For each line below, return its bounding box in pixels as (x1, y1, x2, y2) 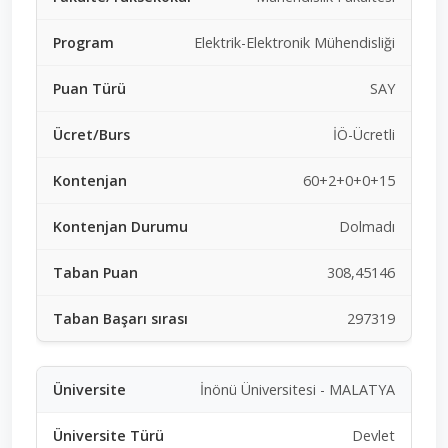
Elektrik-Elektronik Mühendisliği (194, 32, 395, 52)
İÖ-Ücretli (333, 124, 395, 144)
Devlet (352, 425, 395, 445)
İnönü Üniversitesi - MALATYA (200, 379, 395, 399)
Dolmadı (339, 216, 395, 236)
